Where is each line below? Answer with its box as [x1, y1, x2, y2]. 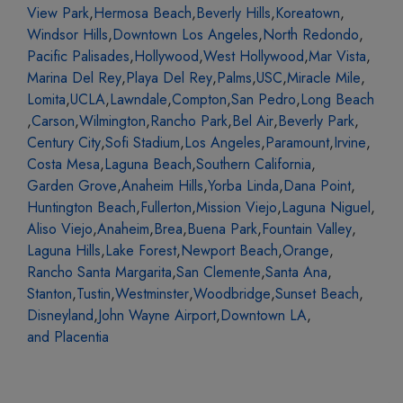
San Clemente [176, 261, 261, 282]
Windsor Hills [27, 23, 108, 45]
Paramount [265, 131, 329, 153]
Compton [172, 88, 227, 110]
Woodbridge [193, 282, 271, 304]
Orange [282, 239, 329, 261]
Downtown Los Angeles [112, 23, 258, 45]
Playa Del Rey [126, 67, 212, 88]
